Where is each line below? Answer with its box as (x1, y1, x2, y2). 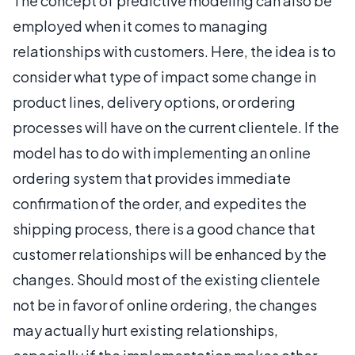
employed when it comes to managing (13, 17, 268, 35)
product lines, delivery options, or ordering (13, 93, 296, 111)
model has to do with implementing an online (13, 143, 311, 162)
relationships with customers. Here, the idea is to (13, 42, 336, 60)
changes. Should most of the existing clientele (13, 270, 320, 288)
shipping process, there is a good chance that (13, 219, 315, 238)
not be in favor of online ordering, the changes (13, 296, 317, 314)
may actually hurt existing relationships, (13, 321, 278, 339)
